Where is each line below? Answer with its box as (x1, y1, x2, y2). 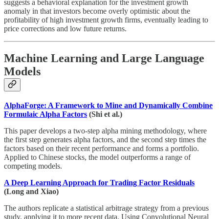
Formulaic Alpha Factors (4, 109, 87, 118)
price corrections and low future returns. (4, 24, 127, 33)
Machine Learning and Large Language (4, 52, 204, 65)
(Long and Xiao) (4, 187, 59, 196)
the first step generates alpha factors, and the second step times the (4, 135, 206, 144)
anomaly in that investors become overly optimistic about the (4, 7, 190, 16)
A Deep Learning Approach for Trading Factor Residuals (4, 178, 195, 187)
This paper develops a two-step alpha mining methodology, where (4, 126, 207, 135)
